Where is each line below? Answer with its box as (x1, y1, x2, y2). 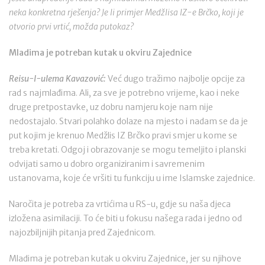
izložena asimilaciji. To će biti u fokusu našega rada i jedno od (9, 213, 242, 224)
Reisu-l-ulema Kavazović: (9, 73, 108, 84)
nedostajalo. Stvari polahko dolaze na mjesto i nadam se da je (9, 116, 248, 127)
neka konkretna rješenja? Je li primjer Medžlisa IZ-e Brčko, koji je (9, 7, 244, 18)
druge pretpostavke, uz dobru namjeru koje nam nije (9, 102, 213, 112)
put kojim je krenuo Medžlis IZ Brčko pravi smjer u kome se (9, 130, 237, 141)
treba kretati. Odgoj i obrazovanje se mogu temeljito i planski (9, 144, 246, 155)
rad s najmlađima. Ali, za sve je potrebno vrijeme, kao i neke (9, 88, 240, 98)
